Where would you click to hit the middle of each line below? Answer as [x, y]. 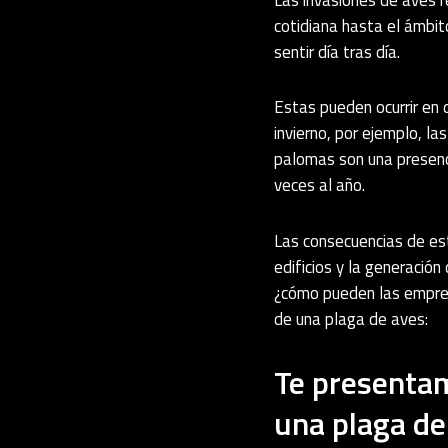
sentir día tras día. [337, 51]
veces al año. [319, 185]
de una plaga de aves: [351, 319]
